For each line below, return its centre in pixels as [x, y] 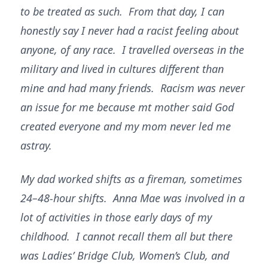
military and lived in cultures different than [122, 69]
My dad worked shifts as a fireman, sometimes [131, 179]
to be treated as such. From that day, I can [122, 11]
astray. [36, 145]
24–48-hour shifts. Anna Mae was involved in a [133, 198]
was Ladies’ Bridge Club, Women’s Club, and [125, 255]
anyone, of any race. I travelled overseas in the [132, 50]
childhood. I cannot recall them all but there [127, 236]
